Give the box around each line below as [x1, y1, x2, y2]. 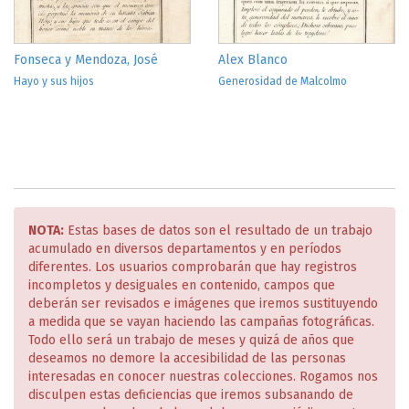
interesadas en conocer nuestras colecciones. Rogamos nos [28, 369, 378, 384]
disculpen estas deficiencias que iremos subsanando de [28, 387, 353, 403]
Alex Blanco [218, 52, 288, 68]
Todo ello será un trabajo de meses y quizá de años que [28, 332, 354, 348]
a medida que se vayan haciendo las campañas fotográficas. [28, 314, 374, 330]
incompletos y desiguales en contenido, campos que [28, 278, 335, 293]
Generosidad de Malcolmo [218, 75, 347, 88]
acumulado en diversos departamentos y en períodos [28, 241, 341, 257]
